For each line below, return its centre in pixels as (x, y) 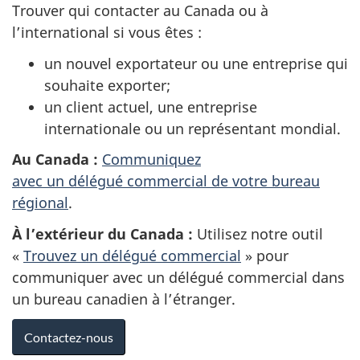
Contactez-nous (69, 337)
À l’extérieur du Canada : (104, 233)
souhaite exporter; (107, 85)
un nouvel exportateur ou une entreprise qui (196, 63)
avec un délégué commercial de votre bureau (166, 181)
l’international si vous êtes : (107, 33)
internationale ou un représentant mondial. (192, 128)
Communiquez (151, 160)
